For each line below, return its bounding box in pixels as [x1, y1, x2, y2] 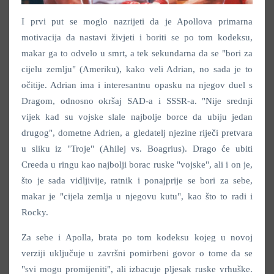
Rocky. [21, 207, 48, 218]
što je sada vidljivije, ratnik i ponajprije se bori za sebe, [21, 176, 253, 186]
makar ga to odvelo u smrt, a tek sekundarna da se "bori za [21, 48, 253, 59]
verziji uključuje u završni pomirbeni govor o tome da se [21, 248, 253, 259]
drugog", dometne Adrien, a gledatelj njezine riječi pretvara [21, 128, 253, 138]
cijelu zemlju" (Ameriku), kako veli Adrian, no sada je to [21, 64, 253, 75]
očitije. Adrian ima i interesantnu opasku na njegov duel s [21, 80, 253, 91]
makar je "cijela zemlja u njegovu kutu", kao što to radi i [21, 191, 253, 202]
